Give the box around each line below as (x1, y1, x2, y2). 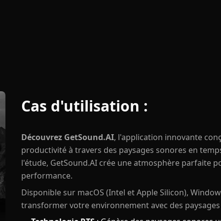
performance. (21, 170, 73, 181)
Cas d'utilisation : (21, 96, 148, 116)
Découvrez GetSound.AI (21, 132, 114, 143)
